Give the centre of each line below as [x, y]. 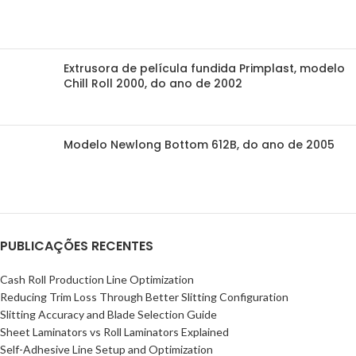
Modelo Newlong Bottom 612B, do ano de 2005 [199, 145]
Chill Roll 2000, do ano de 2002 [153, 84]
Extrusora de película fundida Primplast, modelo [204, 69]
